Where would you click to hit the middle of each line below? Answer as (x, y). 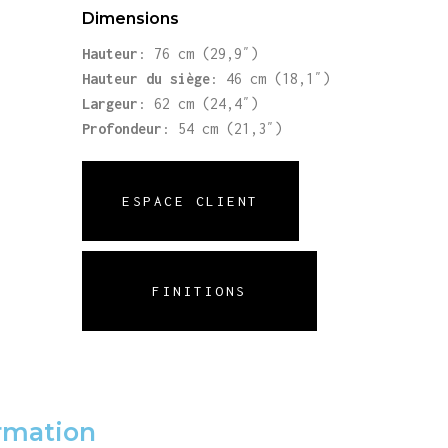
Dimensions (131, 19)
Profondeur (122, 129)
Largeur (110, 104)
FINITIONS (199, 291)
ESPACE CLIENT (190, 201)
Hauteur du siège (146, 79)
